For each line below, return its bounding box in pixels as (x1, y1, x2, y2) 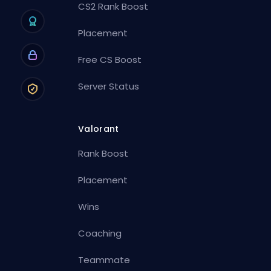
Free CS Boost (78, 53, 142, 66)
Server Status (78, 79, 140, 93)
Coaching (78, 226, 122, 240)
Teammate (78, 253, 131, 266)
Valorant (78, 122, 119, 135)
